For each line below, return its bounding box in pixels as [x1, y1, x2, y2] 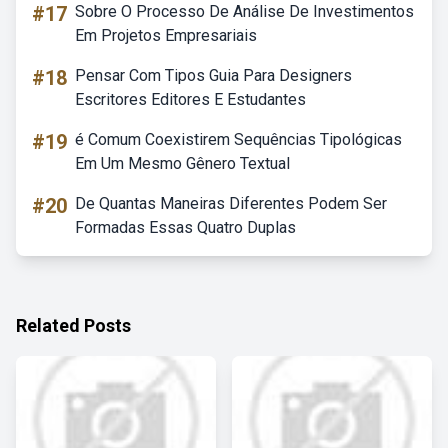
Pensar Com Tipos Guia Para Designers [75, 66, 352, 85]
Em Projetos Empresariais [75, 26, 257, 45]
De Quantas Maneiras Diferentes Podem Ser [75, 194, 387, 213]
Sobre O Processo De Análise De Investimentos [75, 2, 414, 21]
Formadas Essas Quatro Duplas [75, 218, 296, 237]
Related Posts [16, 315, 131, 336]
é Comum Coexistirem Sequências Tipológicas [75, 130, 402, 149]
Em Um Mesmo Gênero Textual [75, 154, 290, 173]
